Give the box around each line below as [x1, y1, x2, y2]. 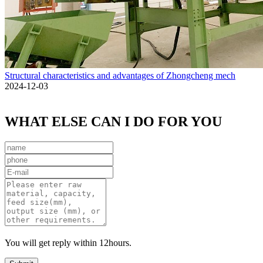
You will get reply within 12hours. [5, 238, 131, 248]
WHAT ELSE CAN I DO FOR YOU [5, 114, 222, 130]
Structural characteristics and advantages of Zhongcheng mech [5, 70, 235, 81]
